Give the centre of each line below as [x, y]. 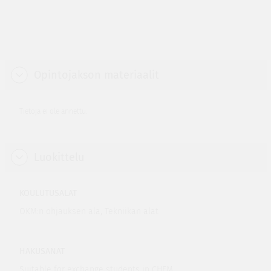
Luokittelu [59, 157]
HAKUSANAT [42, 251]
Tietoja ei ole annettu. [53, 111]
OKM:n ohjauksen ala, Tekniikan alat [89, 211]
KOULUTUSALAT [48, 193]
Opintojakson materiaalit [96, 75]
